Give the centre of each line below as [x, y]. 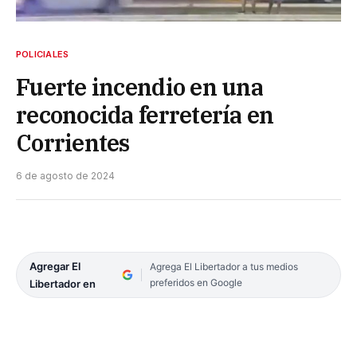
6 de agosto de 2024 [65, 175]
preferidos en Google [196, 282]
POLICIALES [43, 54]
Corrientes [73, 142]
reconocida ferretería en [145, 114]
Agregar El [55, 266]
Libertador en [63, 283]
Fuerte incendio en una [140, 86]
